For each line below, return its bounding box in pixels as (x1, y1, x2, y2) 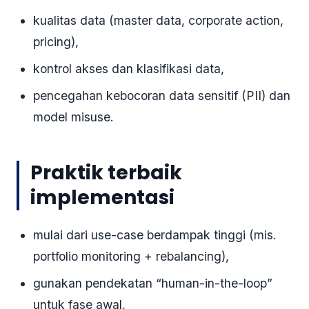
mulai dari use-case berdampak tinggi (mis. (33, 228, 277, 243)
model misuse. (33, 110, 114, 125)
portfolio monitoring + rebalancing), (33, 249, 229, 264)
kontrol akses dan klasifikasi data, (33, 61, 224, 77)
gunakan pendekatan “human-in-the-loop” (33, 276, 272, 291)
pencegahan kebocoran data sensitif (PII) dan (33, 88, 290, 103)
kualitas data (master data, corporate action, (33, 13, 283, 28)
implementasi (30, 184, 175, 212)
